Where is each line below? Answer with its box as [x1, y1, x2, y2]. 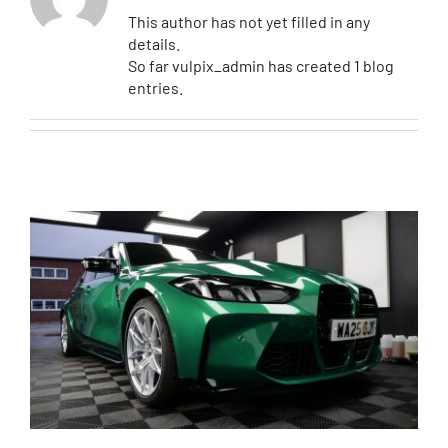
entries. [127, 77, 183, 97]
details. [127, 33, 180, 53]
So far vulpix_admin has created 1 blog [127, 55, 394, 75]
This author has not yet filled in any [127, 11, 370, 31]
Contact [28, 39, 94, 63]
